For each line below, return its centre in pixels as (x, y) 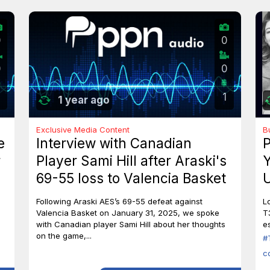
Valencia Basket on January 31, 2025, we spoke (128, 213)
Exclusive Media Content (83, 129)
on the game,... (64, 236)
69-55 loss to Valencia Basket (131, 178)
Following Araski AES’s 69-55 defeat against (119, 202)
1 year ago (84, 100)
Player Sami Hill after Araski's (131, 160)
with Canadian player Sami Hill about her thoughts (131, 224)
